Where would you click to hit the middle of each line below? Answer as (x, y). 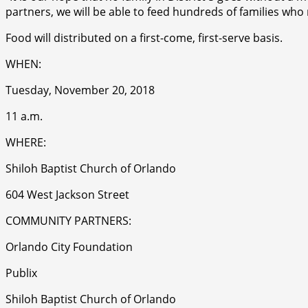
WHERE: (26, 142)
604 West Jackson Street (67, 194)
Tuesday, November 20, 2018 (80, 90)
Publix (21, 273)
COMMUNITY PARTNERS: (68, 220)
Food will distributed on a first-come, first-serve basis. (144, 37)
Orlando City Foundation (69, 246)
